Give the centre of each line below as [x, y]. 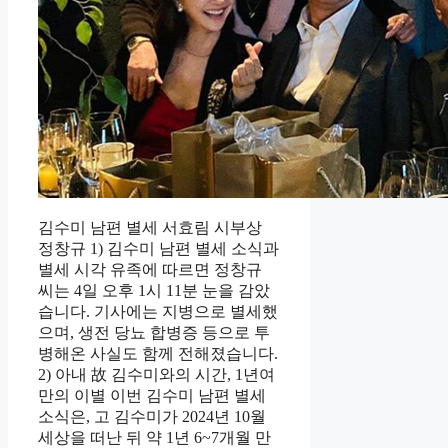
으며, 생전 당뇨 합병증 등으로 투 [154, 332]
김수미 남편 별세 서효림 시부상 [150, 227]
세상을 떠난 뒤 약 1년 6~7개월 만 [154, 437]
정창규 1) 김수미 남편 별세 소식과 [158, 248]
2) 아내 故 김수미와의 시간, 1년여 [156, 374]
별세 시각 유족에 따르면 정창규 [150, 269]
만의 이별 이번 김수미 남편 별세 [152, 395]
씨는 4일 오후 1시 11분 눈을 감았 [154, 290]
